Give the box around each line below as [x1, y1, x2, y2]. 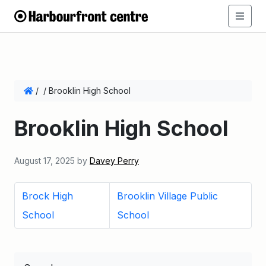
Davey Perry [90, 156, 139, 166]
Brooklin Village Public [116, 190, 218, 202]
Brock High [22, 190, 73, 202]
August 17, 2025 [14, 156, 75, 166]
